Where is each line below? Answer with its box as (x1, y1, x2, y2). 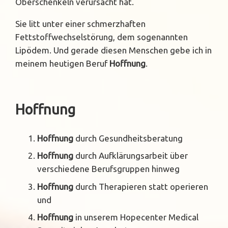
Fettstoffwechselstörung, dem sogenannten (15, 32, 188, 42)
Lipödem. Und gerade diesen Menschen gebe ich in (15, 45, 212, 55)
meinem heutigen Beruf (15, 59, 109, 69)
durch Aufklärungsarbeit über (73, 151, 188, 161)
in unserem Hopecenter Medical (73, 212, 198, 222)
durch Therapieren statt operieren (75, 181, 208, 191)
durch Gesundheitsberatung (73, 133, 183, 143)
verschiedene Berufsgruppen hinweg (37, 164, 180, 174)
